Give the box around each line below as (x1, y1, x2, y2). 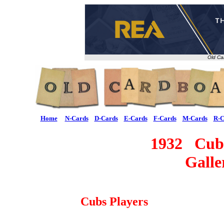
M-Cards (182, 114, 207, 122)
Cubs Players (80, 195, 148, 208)
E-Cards (123, 114, 147, 122)
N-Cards (64, 114, 88, 122)
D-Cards (94, 114, 118, 122)
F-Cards (153, 114, 176, 122)
